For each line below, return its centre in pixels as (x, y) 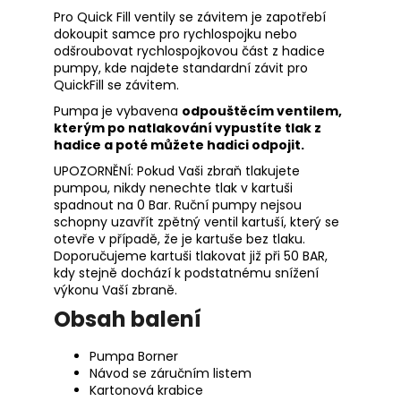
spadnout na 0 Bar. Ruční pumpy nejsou (178, 205)
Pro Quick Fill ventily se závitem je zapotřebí (190, 17)
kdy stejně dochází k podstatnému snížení (186, 273)
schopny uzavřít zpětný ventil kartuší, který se (196, 222)
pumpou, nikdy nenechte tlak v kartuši (173, 188)
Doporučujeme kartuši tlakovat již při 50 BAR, (191, 256)
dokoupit (81, 34)
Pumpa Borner (134, 357)
